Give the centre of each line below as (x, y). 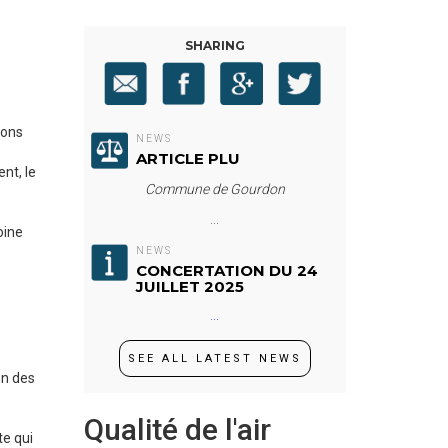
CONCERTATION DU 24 (226, 271)
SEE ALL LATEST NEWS (214, 359)
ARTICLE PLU (187, 158)
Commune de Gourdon (214, 189)
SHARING (214, 46)
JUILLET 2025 (189, 287)
